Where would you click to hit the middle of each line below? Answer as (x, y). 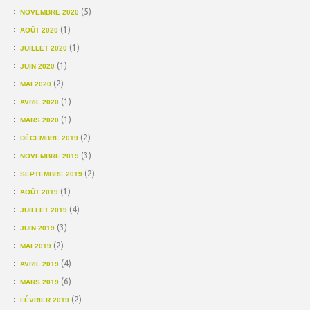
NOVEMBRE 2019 (49, 156)
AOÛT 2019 (39, 192)
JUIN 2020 (37, 66)
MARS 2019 (39, 282)
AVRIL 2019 (39, 264)
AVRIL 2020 (39, 102)
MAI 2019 (36, 246)
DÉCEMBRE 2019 (49, 138)
